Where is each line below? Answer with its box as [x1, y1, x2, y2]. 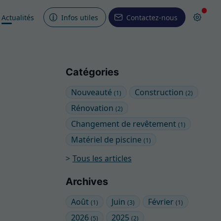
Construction [135, 87, 186, 98]
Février [148, 196, 176, 207]
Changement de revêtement [71, 118, 178, 129]
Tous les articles [72, 153, 132, 164]
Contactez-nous [126, 12, 178, 22]
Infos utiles [61, 12, 99, 22]
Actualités [1, 12, 34, 22]
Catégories [66, 66, 119, 78]
